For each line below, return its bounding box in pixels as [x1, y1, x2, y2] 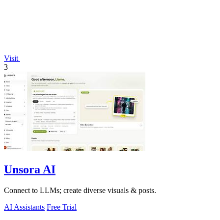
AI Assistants [4, 203, 45, 212]
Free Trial [47, 203, 77, 212]
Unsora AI [4, 163, 55, 176]
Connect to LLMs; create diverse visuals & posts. [4, 186, 156, 195]
